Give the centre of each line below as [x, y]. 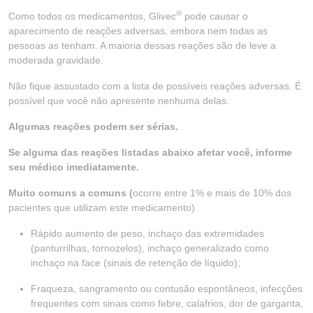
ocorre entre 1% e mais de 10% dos [212, 193]
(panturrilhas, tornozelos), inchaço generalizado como [150, 248]
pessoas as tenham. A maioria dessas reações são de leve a [142, 45]
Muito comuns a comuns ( [71, 193]
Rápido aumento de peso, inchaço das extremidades [147, 233]
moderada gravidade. [56, 60]
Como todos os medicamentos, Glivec [92, 16]
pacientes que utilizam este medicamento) [102, 208]
